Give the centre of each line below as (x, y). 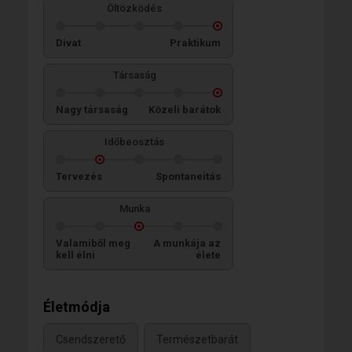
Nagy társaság (92, 109)
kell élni (75, 255)
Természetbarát (197, 340)
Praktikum (195, 42)
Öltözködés (134, 8)
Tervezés (79, 176)
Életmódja (77, 306)
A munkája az (187, 243)
